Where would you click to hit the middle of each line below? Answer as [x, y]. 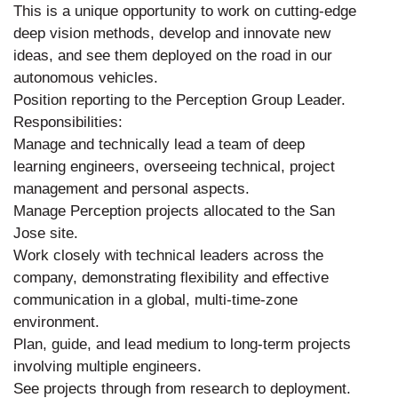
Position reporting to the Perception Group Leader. [179, 99]
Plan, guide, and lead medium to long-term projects [182, 344]
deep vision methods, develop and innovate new [172, 33]
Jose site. [46, 233]
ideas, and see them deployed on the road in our [173, 55]
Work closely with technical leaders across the [168, 255]
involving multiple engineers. [107, 366]
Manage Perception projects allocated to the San [174, 211]
